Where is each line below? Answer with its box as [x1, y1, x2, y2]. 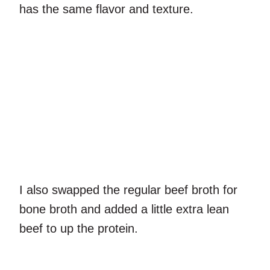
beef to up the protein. [19, 222, 142, 236]
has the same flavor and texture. [19, 2, 197, 16]
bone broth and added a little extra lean [19, 202, 229, 216]
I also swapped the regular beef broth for [19, 183, 237, 197]
